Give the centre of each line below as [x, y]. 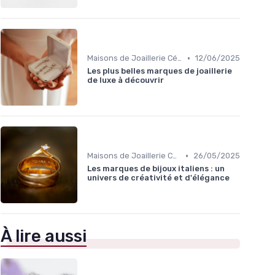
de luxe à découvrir [126, 80]
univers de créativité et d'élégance [158, 178]
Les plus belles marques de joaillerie [160, 71]
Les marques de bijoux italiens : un [156, 169]
